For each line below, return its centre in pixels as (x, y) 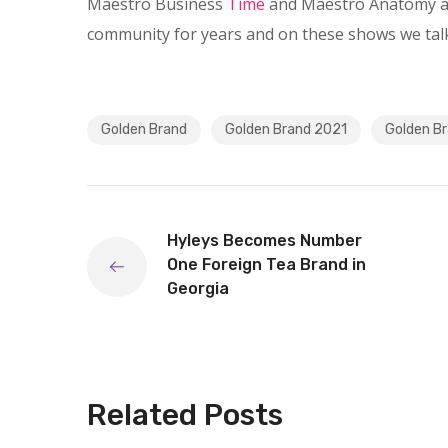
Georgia (198, 288)
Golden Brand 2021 (286, 129)
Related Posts (185, 415)
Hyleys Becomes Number (264, 240)
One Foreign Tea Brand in (266, 264)
